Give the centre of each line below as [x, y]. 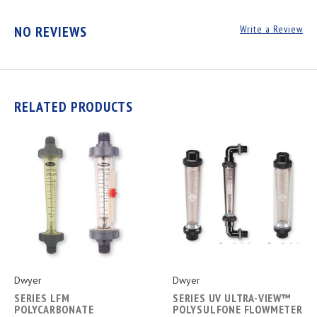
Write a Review [271, 29]
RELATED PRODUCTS [74, 107]
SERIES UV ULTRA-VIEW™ [232, 298]
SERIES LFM [42, 298]
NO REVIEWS [51, 32]
